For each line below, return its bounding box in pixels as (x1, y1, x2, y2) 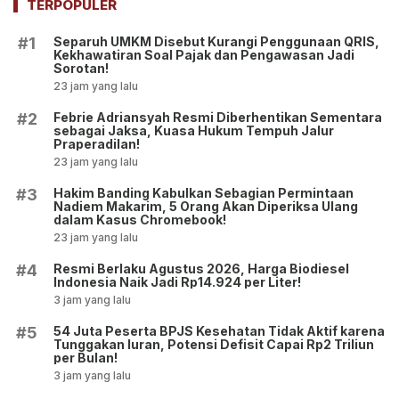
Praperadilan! (53, 135, 140, 151)
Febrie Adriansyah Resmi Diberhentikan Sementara (53, 109, 382, 125)
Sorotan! (53, 60, 109, 76)
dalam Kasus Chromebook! (53, 211, 226, 227)
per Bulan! (53, 349, 118, 365)
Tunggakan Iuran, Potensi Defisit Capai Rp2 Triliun (53, 336, 374, 352)
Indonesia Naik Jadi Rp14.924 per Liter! (53, 273, 301, 289)
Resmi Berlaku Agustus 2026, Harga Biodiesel (53, 260, 349, 276)
